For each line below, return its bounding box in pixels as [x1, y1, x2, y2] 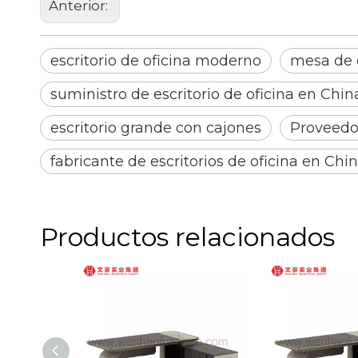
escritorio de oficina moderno [50, 51, 261, 70]
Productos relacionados [40, 221, 335, 253]
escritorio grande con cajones [50, 118, 261, 137]
